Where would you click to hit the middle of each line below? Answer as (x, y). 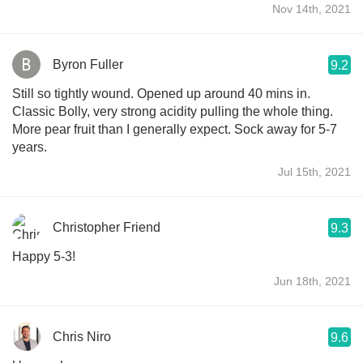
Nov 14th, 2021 (312, 9)
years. (30, 147)
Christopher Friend (107, 227)
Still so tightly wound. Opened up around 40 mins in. (75, 93)
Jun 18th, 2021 (312, 281)
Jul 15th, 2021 (314, 171)
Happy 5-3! (44, 256)
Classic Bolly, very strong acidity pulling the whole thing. (173, 111)
